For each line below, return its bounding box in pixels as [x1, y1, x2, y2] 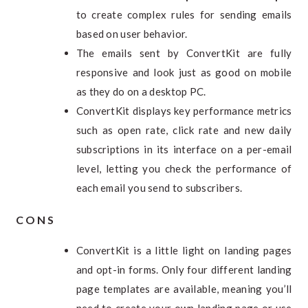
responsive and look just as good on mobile [76, 66, 292, 78]
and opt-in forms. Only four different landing [76, 263, 292, 276]
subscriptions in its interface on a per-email [76, 143, 292, 155]
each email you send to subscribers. [76, 181, 243, 194]
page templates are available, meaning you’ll [76, 282, 292, 295]
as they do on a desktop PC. [76, 85, 206, 98]
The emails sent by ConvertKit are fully [76, 47, 292, 59]
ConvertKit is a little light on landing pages [76, 243, 292, 256]
